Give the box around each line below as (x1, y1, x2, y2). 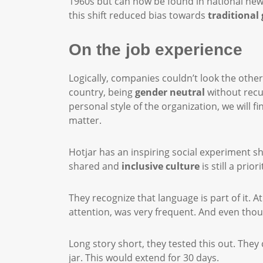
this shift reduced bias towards (69, 9, 208, 22)
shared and (69, 160, 122, 173)
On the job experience (69, 41, 242, 59)
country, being (69, 86, 133, 99)
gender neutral (133, 86, 205, 99)
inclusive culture (122, 160, 200, 173)
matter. (69, 114, 106, 127)
